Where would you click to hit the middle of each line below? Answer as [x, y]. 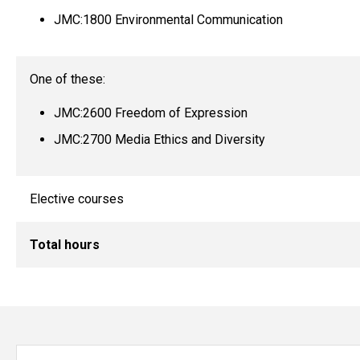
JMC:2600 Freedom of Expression [150, 113]
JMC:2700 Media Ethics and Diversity [159, 140]
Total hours [64, 245]
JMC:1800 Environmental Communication [168, 20]
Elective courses [76, 199]
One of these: [67, 80]
